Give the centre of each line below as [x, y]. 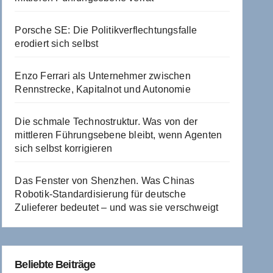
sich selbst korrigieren [63, 148]
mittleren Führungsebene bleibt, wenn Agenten [119, 135]
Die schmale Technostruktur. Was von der [106, 121]
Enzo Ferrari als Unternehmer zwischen [103, 76]
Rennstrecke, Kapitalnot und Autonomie [103, 89]
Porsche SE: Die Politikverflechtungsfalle [106, 30]
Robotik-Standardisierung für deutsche [100, 194]
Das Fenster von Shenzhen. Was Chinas [105, 180]
